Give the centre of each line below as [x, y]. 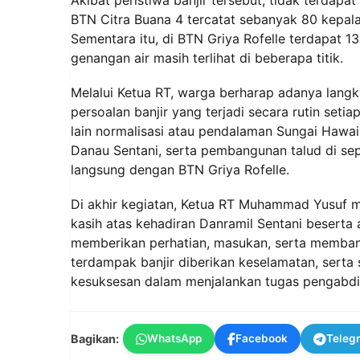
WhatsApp [174, 339]
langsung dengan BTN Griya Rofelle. [180, 170]
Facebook [262, 339]
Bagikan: [95, 338]
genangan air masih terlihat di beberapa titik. [207, 57]
